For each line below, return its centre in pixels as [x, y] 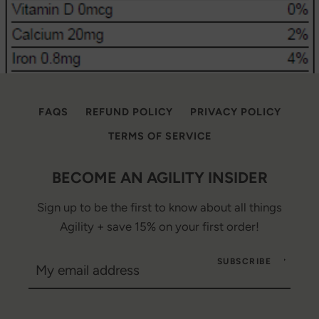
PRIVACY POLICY [235, 112]
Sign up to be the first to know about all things [159, 207]
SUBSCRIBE [244, 261]
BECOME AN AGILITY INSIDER [159, 177]
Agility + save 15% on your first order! [159, 226]
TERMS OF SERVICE [159, 136]
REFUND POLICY [129, 112]
